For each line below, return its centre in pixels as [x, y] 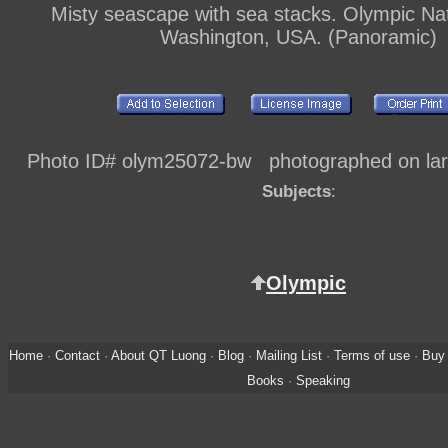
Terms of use [371, 355]
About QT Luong [158, 355]
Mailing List [288, 355]
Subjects [296, 190]
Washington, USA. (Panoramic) [298, 37]
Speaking [323, 380]
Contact [77, 355]
